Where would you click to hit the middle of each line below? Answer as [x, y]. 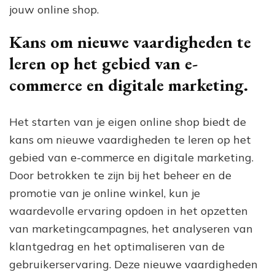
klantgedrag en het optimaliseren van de [117, 246]
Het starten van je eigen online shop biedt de [128, 122]
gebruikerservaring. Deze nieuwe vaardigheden [134, 264]
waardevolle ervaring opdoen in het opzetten [129, 211]
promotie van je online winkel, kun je [105, 193]
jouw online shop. [54, 9]
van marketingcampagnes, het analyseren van [131, 228]
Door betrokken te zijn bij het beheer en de [120, 175]
